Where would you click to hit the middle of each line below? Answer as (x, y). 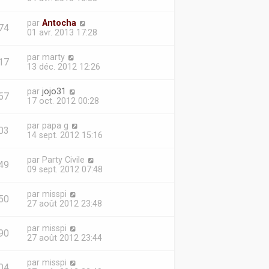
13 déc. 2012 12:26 (63, 67)
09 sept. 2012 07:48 (65, 169)
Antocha (59, 23)
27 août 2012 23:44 (64, 238)
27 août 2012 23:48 (64, 204)
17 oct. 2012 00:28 (63, 101)
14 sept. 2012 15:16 (65, 135)
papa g (55, 125)
